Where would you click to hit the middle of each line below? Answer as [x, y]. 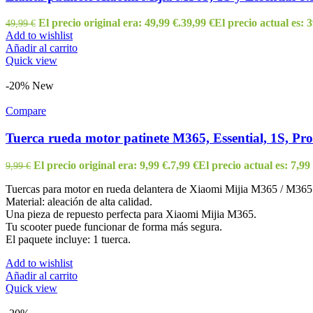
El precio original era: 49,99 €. [110, 23]
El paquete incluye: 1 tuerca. [68, 239]
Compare [26, 111]
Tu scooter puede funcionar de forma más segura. [114, 226]
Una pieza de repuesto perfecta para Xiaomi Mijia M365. [131, 214]
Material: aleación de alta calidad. [79, 201]
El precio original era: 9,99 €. [102, 165]
